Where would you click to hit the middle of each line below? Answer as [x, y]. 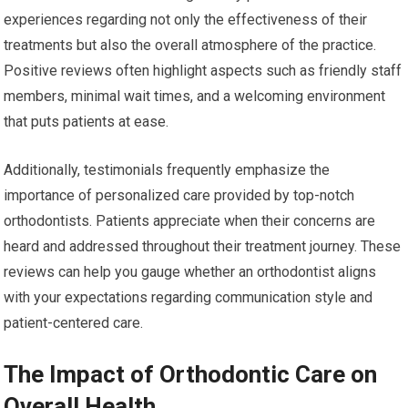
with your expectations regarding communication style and [189, 298]
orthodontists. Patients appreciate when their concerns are [190, 221]
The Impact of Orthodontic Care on [191, 375]
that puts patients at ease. [87, 122]
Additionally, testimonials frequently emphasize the [167, 170]
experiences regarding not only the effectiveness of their [186, 20]
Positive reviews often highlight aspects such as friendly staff [203, 71]
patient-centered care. [74, 323]
